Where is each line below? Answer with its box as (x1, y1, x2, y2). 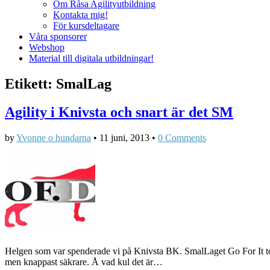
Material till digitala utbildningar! (29, 53, 154, 64)
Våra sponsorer (29, 31, 87, 42)
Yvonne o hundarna (16, 133, 91, 143)
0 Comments (158, 133, 206, 143)
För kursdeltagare (53, 20, 119, 31)
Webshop (29, 42, 64, 53)
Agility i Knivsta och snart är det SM (5, 104, 233, 121)
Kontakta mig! (53, 10, 108, 20)
